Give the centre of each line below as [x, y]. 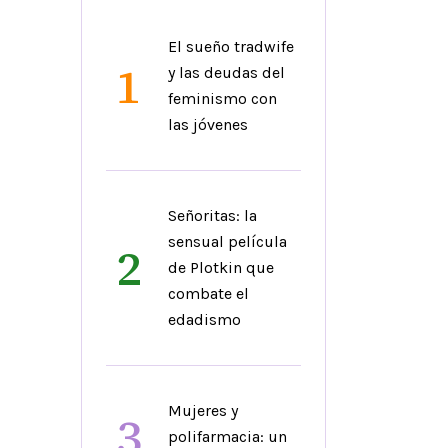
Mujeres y [202, 410]
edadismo [204, 319]
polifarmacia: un [227, 436]
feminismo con [222, 98]
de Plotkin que [220, 267]
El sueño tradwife [230, 46]
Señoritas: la [212, 215]
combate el [208, 293]
